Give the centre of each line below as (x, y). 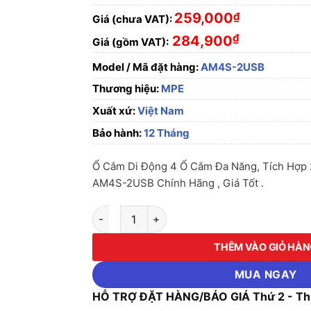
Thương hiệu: (127, 89)
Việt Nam (160, 111)
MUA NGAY (266, 274)
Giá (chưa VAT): (133, 19)
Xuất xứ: (114, 111)
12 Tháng (166, 133)
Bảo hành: (117, 133)
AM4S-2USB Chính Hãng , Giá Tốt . (178, 183)
